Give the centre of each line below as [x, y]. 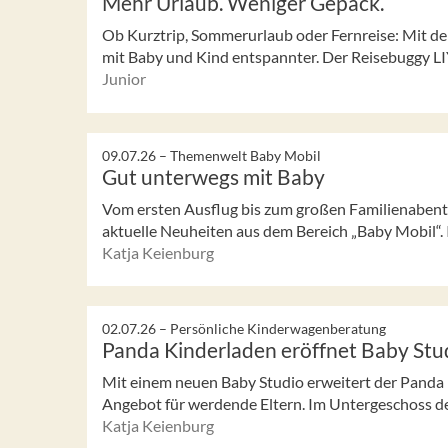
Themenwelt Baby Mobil [245, 155]
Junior [124, 78]
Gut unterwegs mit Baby [213, 176]
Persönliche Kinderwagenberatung [278, 329]
